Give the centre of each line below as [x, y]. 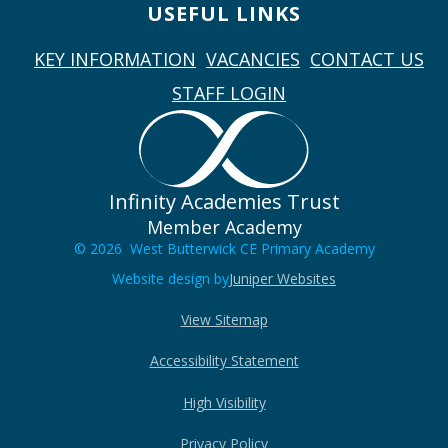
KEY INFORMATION [115, 58]
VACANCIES [253, 58]
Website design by [170, 278]
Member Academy [224, 226]
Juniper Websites [282, 278]
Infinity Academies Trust [224, 201]
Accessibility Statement [224, 361]
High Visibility [224, 402]
